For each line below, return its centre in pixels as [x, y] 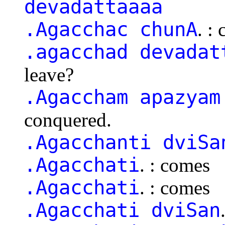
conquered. [68, 120]
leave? [49, 74]
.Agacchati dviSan [122, 210]
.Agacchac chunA [111, 29]
